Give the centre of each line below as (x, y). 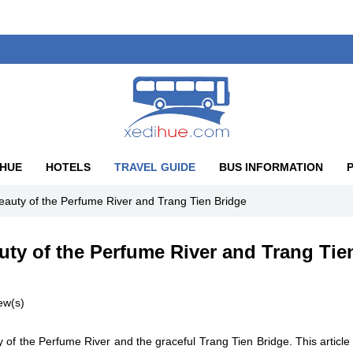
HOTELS (68, 167)
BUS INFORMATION (271, 167)
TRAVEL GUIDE (154, 167)
